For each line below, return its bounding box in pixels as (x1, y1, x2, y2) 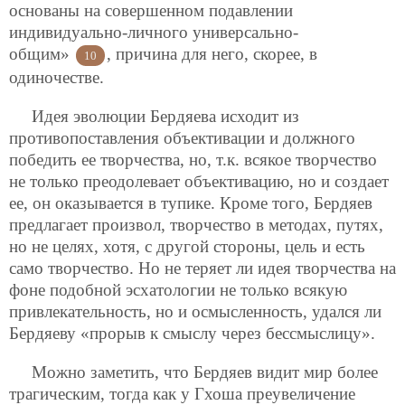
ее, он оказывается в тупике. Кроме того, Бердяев (9, 193, 372, 212)
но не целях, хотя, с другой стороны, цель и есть (9, 236, 365, 256)
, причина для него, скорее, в (107, 43, 317, 63)
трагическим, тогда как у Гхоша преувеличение (9, 383, 355, 403)
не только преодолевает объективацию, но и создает (9, 171, 389, 191)
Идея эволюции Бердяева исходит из (32, 106, 299, 126)
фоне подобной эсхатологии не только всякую (9, 279, 347, 299)
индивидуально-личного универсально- (9, 22, 298, 42)
